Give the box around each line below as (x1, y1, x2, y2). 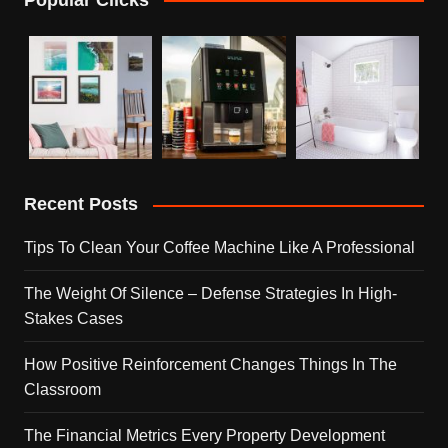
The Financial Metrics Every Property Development (23, 427, 385, 445)
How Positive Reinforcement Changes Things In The (23, 356, 397, 374)
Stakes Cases (23, 310, 123, 328)
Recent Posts (23, 194, 138, 215)
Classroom (23, 381, 101, 399)
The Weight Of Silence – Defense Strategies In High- (23, 285, 397, 303)
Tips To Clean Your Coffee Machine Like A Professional (23, 239, 415, 257)
